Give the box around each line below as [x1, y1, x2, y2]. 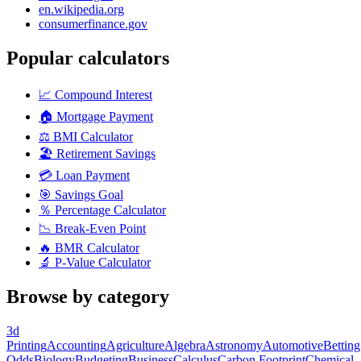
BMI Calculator [53, 130, 133, 144]
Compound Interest [55, 88, 152, 102]
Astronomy [205, 338, 263, 353]
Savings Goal [55, 188, 123, 202]
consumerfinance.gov [39, 17, 147, 31]
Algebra [164, 338, 205, 353]
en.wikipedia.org [39, 2, 124, 17]
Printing [6, 338, 47, 353]
